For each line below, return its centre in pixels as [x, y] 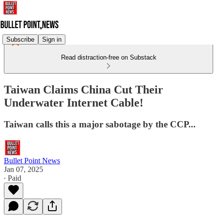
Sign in [52, 39]
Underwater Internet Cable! [74, 102]
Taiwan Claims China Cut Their [84, 89]
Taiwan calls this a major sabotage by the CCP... [100, 124]
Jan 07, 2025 [23, 169]
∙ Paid [13, 178]
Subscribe [20, 39]
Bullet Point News [32, 160]
